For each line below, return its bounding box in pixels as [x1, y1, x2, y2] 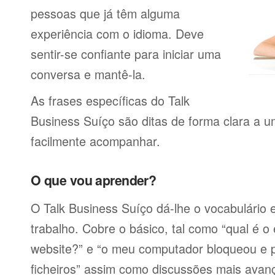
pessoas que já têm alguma [31, 4, 180, 22]
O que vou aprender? [31, 171, 157, 190]
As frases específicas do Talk [31, 91, 190, 109]
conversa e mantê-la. [31, 65, 145, 83]
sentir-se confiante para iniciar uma [31, 45, 221, 63]
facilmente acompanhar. [31, 132, 160, 150]
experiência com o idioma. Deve [31, 25, 204, 42]
